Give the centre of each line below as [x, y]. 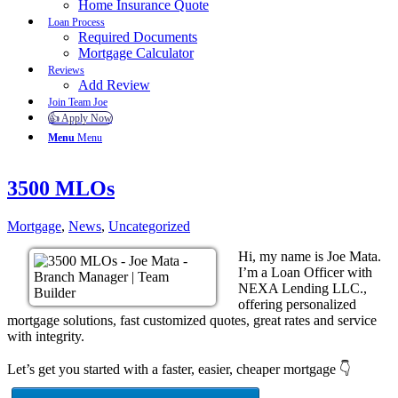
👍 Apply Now [80, 118]
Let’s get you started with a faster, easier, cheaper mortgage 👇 [179, 369]
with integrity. [46, 336]
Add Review [114, 84]
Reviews [66, 70]
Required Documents [138, 36]
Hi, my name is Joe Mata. [310, 256]
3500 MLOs [61, 188]
